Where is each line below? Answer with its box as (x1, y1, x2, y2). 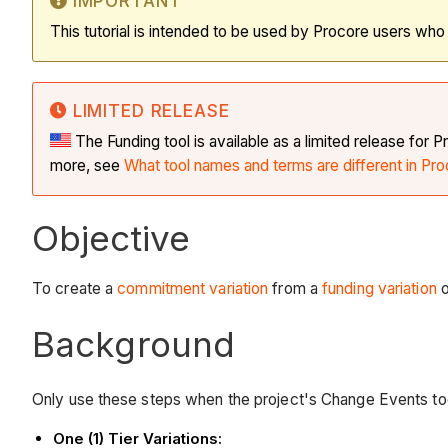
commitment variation (117, 278, 273, 298)
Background (32, 323, 235, 366)
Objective (32, 217, 190, 260)
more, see (50, 156, 124, 176)
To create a (32, 278, 118, 298)
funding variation (322, 278, 437, 298)
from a (272, 278, 323, 298)
